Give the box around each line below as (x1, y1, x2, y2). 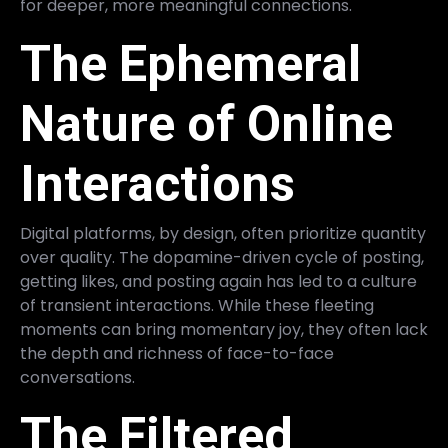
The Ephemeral (20, 35, 361, 93)
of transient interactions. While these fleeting (20, 294, 374, 317)
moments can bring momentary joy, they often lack (20, 318, 428, 341)
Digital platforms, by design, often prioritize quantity (20, 222, 426, 245)
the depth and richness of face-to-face (20, 342, 334, 365)
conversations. (20, 366, 135, 389)
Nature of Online (20, 95, 393, 153)
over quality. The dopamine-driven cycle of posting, (20, 246, 424, 269)
